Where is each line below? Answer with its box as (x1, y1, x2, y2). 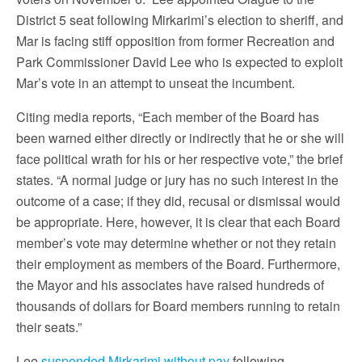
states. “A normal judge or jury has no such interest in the (16, 170, 339, 189)
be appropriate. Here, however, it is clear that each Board (16, 212, 340, 231)
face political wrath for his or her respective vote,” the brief (16, 149, 343, 168)
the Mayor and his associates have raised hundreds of (16, 275, 324, 294)
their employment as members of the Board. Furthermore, (16, 254, 340, 273)
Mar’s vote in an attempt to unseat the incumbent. (16, 73, 295, 92)
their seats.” (16, 317, 82, 336)
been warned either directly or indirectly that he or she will (16, 128, 344, 147)
